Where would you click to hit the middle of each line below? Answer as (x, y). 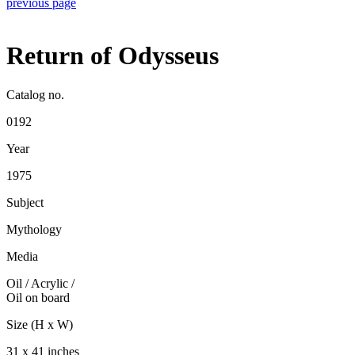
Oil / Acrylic (37, 283)
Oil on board (38, 297)
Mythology (34, 229)
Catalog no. (35, 94)
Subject (25, 202)
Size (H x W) (40, 324)
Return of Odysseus (113, 56)
